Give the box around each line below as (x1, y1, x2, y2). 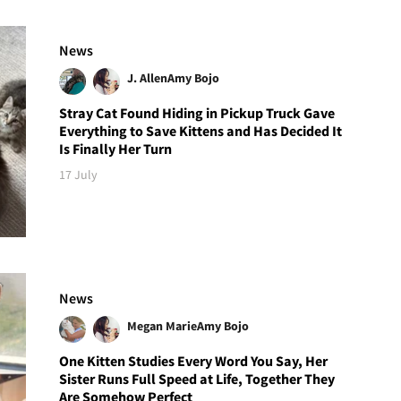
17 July (59, 166, 98, 183)
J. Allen (127, 70, 168, 87)
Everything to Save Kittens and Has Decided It (59, 122, 343, 141)
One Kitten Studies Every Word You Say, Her (59, 351, 328, 370)
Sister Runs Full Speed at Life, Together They (59, 369, 336, 388)
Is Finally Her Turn (59, 140, 173, 158)
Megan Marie (127, 317, 198, 334)
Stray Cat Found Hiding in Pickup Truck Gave (59, 104, 336, 123)
